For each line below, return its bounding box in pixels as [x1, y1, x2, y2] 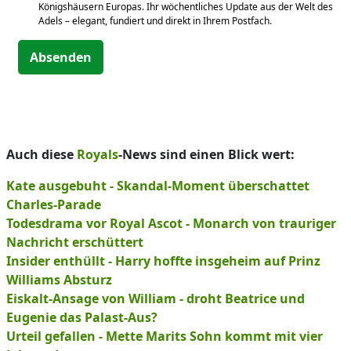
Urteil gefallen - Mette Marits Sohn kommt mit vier [6, 327, 323, 345]
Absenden [30, 49, 92, 66]
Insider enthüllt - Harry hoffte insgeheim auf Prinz [6, 252, 320, 270]
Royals [77, 146, 118, 163]
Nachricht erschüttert [6, 233, 143, 251]
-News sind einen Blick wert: [118, 146, 295, 163]
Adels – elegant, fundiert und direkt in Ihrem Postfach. [38, 14, 272, 27]
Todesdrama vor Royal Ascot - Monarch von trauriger [6, 215, 336, 232]
